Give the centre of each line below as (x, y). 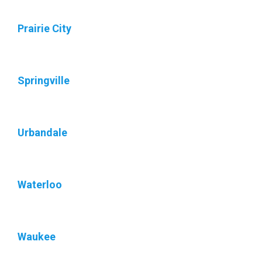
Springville (44, 80)
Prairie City (44, 28)
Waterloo (40, 185)
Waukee (37, 237)
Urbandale (42, 132)
